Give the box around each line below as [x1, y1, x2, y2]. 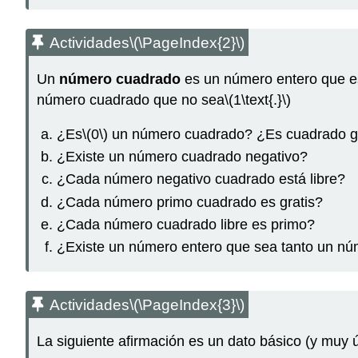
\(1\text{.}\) [225, 91, 291, 108]
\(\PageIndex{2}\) [129, 34, 245, 52]
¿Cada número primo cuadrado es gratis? [56, 193, 323, 210]
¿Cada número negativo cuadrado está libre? [56, 171, 345, 188]
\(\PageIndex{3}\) [129, 296, 245, 314]
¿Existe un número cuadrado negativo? [56, 148, 308, 165]
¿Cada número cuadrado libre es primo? [56, 217, 315, 233]
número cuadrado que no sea [37, 91, 225, 108]
